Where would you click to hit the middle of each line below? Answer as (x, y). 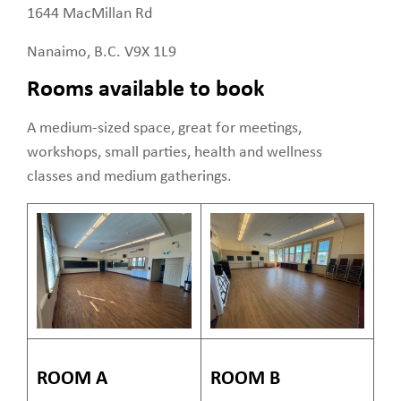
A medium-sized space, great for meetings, (164, 128)
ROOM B (245, 379)
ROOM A (72, 379)
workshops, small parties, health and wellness (175, 152)
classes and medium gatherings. (129, 176)
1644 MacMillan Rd (90, 13)
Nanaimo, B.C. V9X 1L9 (102, 52)
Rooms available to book (145, 90)
